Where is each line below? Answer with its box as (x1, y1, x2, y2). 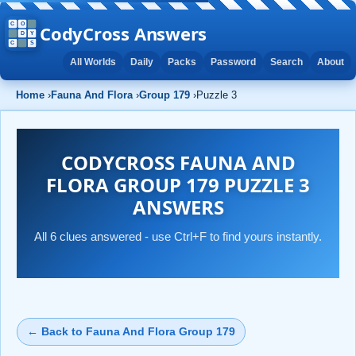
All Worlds (70, 56, 116, 68)
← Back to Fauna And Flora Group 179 (27, 324, 235, 338)
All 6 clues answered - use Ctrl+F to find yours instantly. (34, 229, 322, 243)
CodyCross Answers (40, 21, 207, 45)
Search (270, 56, 303, 68)
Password (211, 56, 256, 68)
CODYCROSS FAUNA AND (60, 149, 296, 176)
